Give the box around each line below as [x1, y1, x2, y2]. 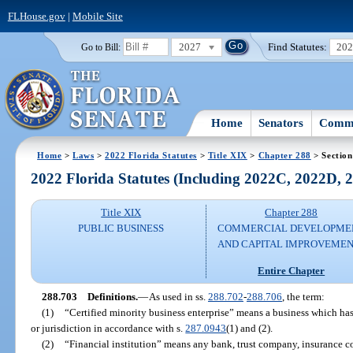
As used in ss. [148, 290, 208, 303]
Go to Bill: [80, 42, 121, 52]
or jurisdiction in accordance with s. [31, 321, 186, 334]
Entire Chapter [258, 264, 325, 277]
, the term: [281, 290, 325, 303]
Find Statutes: [268, 40, 328, 53]
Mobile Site [72, 9, 123, 22]
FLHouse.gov [7, 9, 65, 22]
